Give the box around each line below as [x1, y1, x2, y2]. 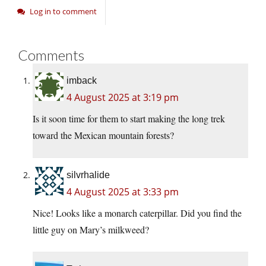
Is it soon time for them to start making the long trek [33, 112, 225, 125]
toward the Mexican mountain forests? [33, 129, 174, 142]
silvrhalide [66, 170, 110, 180]
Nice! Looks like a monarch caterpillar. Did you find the [33, 207, 242, 220]
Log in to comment [30, 6, 97, 17]
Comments [18, 46, 84, 64]
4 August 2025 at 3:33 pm [66, 185, 179, 199]
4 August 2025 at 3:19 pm [66, 91, 179, 104]
